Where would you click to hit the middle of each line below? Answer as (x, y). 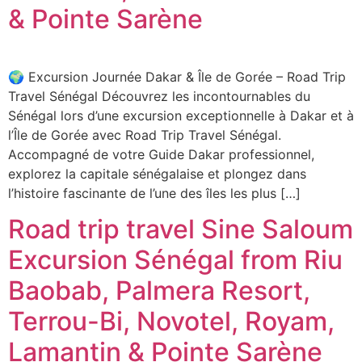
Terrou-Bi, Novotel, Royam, (171, 322)
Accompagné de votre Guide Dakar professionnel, (161, 154)
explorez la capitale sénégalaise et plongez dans (157, 174)
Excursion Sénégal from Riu (175, 260)
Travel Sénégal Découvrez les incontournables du (159, 96)
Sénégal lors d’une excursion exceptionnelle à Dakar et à (181, 116)
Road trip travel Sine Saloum (181, 229)
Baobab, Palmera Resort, (159, 291)
